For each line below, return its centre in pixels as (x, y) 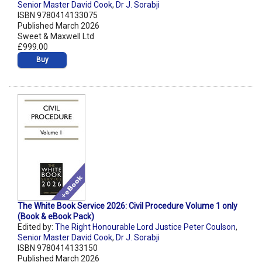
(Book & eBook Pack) (56, 216)
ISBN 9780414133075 (58, 15)
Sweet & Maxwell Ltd (56, 36)
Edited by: (36, 227)
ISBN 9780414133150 (58, 248)
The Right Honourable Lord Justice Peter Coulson (145, 227)
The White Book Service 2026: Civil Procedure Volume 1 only (127, 206)
